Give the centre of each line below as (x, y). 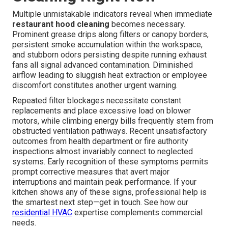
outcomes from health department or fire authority (100, 141)
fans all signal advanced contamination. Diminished (103, 65)
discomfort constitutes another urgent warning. (95, 85)
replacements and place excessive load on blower (102, 110)
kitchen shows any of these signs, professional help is (109, 192)
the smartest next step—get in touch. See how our (100, 202)
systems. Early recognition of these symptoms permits (110, 161)
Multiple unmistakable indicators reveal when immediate (112, 14)
